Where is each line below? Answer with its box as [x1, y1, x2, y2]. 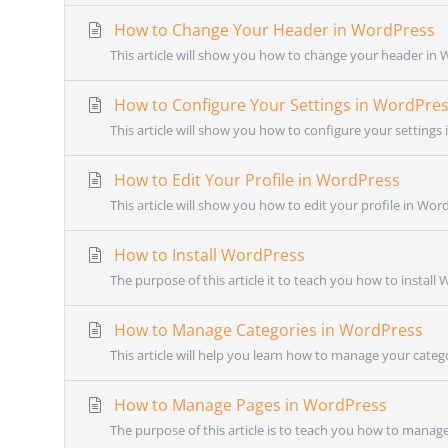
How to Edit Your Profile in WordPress [110, 168, 400, 191]
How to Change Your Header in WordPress [110, 18, 435, 41]
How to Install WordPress [110, 243, 305, 266]
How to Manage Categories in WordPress [110, 318, 423, 341]
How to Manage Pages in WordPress [110, 393, 387, 416]
